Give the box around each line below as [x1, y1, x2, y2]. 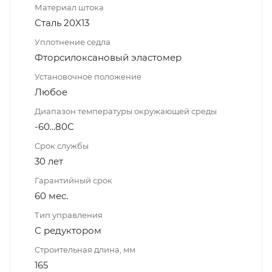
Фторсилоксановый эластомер [35, 51, 182, 63]
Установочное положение [35, 71, 141, 81]
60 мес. [35, 189, 68, 202]
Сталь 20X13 [35, 16, 89, 29]
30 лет [35, 155, 63, 167]
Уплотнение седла [35, 36, 110, 47]
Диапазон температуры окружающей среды [35, 106, 217, 116]
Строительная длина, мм [35, 244, 135, 254]
